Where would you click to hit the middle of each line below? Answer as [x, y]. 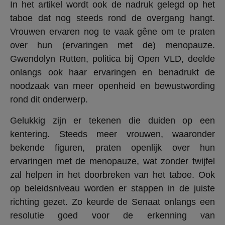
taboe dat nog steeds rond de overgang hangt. [113, 18]
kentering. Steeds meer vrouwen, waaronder [113, 134]
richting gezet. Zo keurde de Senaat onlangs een [113, 202]
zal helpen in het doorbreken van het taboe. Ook [113, 175]
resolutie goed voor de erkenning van [113, 215]
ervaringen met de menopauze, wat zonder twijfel [113, 161]
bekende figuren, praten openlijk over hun [113, 147]
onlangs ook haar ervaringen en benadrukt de [113, 73]
